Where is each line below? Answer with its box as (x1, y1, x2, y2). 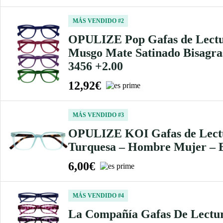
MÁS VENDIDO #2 (72, 17, 124, 24)
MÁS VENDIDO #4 (72, 192, 124, 199)
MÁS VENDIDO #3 (72, 111, 124, 118)
